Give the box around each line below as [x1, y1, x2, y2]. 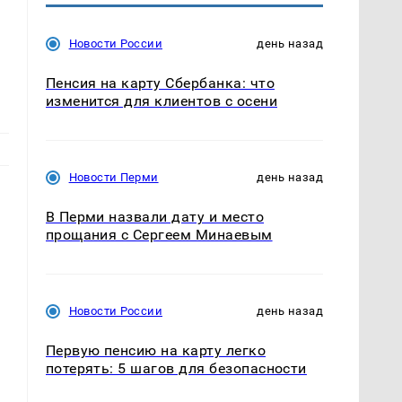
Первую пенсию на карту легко [45, 342, 267, 360]
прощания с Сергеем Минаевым [45, 225, 273, 243]
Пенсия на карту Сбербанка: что [45, 74, 275, 92]
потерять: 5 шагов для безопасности [45, 360, 307, 378]
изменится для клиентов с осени [45, 92, 277, 109]
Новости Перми [68, 170, 159, 184]
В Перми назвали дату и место [45, 207, 265, 225]
